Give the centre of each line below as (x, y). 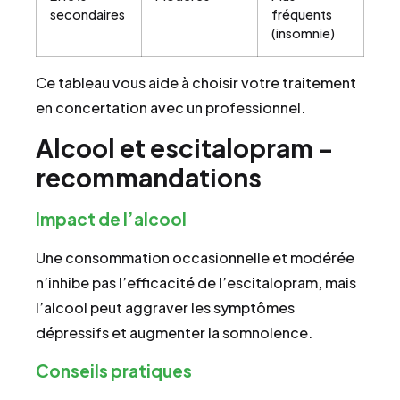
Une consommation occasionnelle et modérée (195, 258)
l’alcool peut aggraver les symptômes (165, 308)
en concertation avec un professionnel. (171, 107)
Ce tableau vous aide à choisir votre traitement (196, 82)
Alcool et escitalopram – (184, 148)
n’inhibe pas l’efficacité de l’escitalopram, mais (196, 283)
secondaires (87, 14)
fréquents (302, 14)
